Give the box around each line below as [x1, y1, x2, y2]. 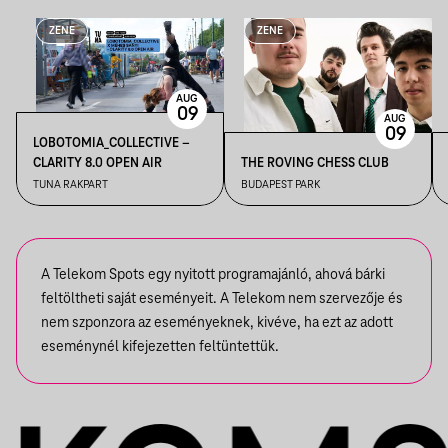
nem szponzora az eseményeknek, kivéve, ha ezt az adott [41, 315, 393, 331]
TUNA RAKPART [33, 179, 108, 191]
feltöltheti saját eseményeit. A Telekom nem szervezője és [41, 291, 403, 307]
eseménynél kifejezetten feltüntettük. [41, 339, 279, 355]
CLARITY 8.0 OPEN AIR [33, 156, 162, 170]
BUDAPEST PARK [241, 179, 320, 191]
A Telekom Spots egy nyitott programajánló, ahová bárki [41, 267, 385, 283]
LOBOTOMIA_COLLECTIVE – [33, 136, 190, 150]
